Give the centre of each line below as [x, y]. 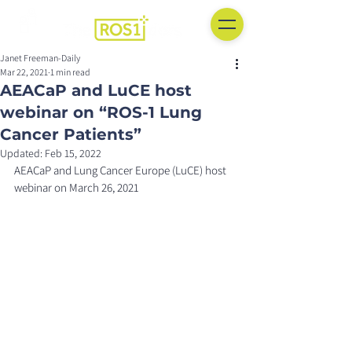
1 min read [70, 72]
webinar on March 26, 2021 [77, 187]
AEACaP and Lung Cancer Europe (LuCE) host [121, 170]
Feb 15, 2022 [73, 153]
